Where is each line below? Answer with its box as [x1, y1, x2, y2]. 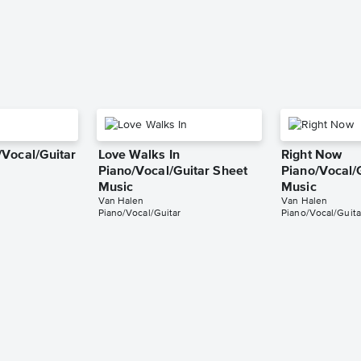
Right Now [281, 149, 342, 163]
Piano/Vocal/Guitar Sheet [98, 165, 247, 179]
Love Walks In [98, 149, 180, 163]
